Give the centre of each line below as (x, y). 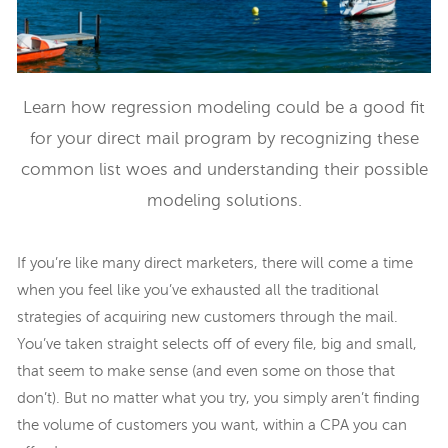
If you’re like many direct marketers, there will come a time (215, 263)
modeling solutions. (224, 202)
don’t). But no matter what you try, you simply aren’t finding (218, 398)
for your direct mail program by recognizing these (224, 140)
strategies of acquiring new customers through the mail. (207, 317)
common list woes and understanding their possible (224, 171)
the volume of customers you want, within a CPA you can (212, 425)
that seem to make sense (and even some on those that (206, 371)
